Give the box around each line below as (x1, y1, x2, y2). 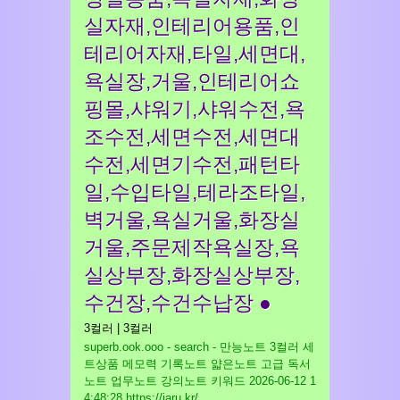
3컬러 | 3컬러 (84, 321, 153, 335)
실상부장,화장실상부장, (84, 263, 300, 287)
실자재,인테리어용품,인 (84, 14, 300, 37)
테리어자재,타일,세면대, (84, 42, 305, 65)
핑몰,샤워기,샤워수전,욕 (84, 97, 305, 121)
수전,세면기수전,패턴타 (84, 153, 300, 176)
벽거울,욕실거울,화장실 (84, 208, 300, 231)
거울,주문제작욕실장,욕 (84, 236, 300, 259)
